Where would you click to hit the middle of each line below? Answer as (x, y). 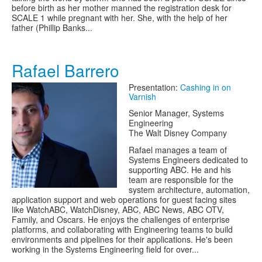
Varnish (142, 96)
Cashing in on (206, 87)
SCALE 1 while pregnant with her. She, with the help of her (120, 18)
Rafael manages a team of (178, 150)
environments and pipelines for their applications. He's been (122, 239)
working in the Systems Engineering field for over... (105, 249)
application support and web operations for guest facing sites (124, 199)
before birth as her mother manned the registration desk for (122, 8)
